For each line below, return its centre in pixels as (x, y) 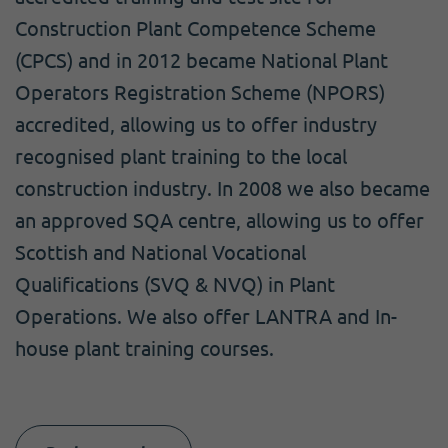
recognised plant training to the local (181, 156)
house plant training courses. (144, 348)
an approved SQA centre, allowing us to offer (219, 220)
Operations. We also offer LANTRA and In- (206, 316)
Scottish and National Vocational (160, 252)
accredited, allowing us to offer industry (196, 124)
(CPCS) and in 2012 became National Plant (201, 60)
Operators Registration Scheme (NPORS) (200, 92)
